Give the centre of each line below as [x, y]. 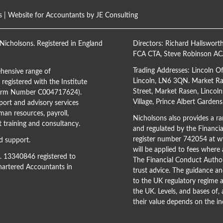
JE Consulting [117, 15]
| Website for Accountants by [49, 15]
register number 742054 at [175, 139]
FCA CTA [146, 54]
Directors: [149, 44]
